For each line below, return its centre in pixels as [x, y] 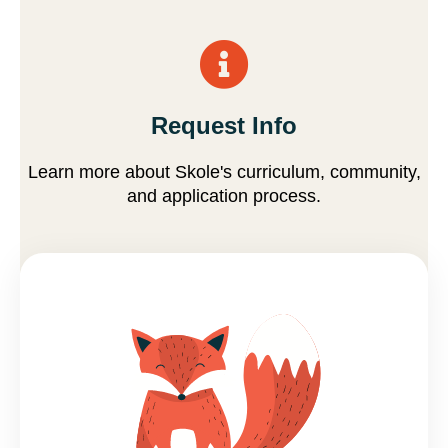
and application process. [224, 195]
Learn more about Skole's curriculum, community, [224, 171]
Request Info [224, 125]
